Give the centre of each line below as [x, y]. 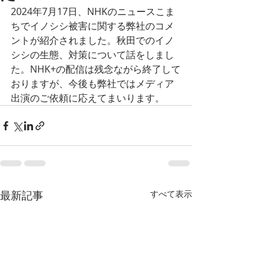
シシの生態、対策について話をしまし [92, 55]
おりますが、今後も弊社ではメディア [92, 83]
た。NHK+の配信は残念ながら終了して [96, 69]
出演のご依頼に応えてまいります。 [88, 98]
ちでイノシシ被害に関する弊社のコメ [92, 26]
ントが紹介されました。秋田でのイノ [92, 40]
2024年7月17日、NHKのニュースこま [93, 11]
